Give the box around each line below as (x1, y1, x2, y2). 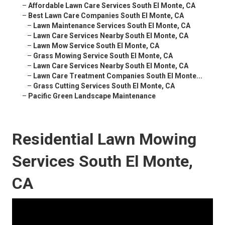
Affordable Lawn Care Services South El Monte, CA (28, 2, 195, 10)
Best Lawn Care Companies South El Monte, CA (28, 12, 184, 20)
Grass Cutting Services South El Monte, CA (33, 82, 175, 90)
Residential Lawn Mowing (12, 130, 196, 149)
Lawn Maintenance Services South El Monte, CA (33, 22, 190, 30)
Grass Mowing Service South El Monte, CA (33, 52, 173, 60)
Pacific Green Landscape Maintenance (28, 92, 156, 100)
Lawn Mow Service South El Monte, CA (33, 42, 159, 50)
